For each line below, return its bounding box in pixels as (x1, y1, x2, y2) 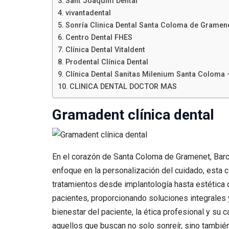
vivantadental (65, 9, 111, 17)
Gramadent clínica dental (52, 106, 214, 123)
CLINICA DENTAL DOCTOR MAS (69, 82, 177, 91)
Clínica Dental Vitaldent (65, 45, 145, 54)
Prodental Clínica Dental (65, 58, 148, 66)
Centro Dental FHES (65, 33, 132, 42)
